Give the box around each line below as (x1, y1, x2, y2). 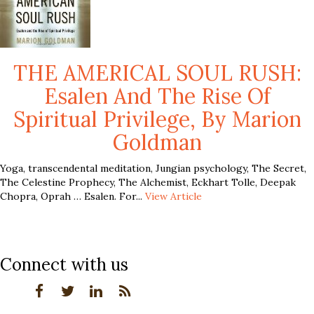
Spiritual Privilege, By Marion (13, 105, 301, 132)
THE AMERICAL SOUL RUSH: (13, 59, 301, 86)
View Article (145, 189, 202, 203)
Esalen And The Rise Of (43, 82, 271, 109)
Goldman (112, 128, 202, 156)
